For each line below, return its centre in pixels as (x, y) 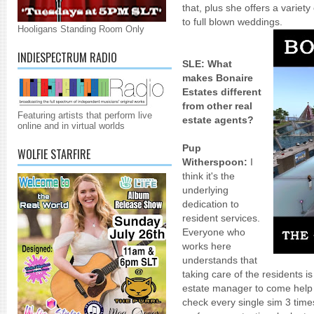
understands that (220, 260)
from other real (217, 106)
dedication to (211, 204)
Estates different (222, 92)
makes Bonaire (218, 78)
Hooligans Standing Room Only (81, 29)
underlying (205, 190)
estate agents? (218, 120)
